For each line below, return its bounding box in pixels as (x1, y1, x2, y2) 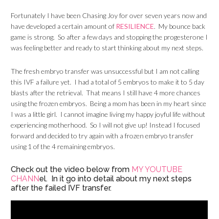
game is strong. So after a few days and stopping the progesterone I (11, 33, 208, 41)
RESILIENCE (116, 22, 154, 30)
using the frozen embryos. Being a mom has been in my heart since (11, 99, 207, 108)
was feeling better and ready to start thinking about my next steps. (11, 44, 204, 52)
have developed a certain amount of (11, 22, 116, 30)
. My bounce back (154, 22, 206, 30)
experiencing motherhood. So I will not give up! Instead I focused (11, 121, 200, 129)
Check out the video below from (11, 165, 132, 174)
